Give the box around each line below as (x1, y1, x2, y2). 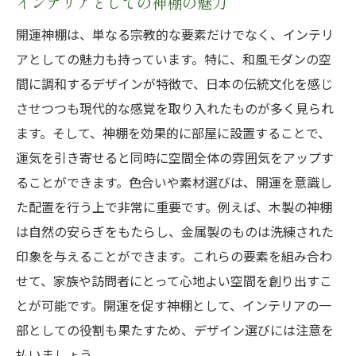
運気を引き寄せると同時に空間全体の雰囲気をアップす (16, 148, 334, 167)
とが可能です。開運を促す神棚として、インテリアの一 (16, 296, 331, 315)
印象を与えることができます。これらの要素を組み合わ (16, 246, 332, 265)
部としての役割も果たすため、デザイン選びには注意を (16, 320, 334, 339)
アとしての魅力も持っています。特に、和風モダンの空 (16, 49, 331, 68)
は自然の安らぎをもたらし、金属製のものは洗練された (16, 222, 334, 241)
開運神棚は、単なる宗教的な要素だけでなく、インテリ (16, 25, 334, 44)
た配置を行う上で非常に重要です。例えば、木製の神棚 (16, 197, 332, 216)
